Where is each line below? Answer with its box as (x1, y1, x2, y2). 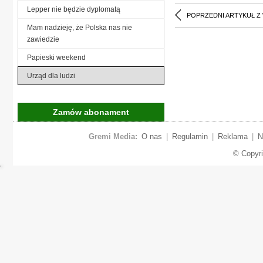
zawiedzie (27, 35, 59, 43)
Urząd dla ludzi (27, 71, 75, 80)
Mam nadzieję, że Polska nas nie (27, 23, 132, 32)
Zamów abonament (53, 107, 129, 117)
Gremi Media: (88, 131, 137, 141)
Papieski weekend (27, 53, 86, 62)
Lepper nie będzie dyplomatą (27, 5, 120, 14)
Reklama (217, 131, 248, 141)
